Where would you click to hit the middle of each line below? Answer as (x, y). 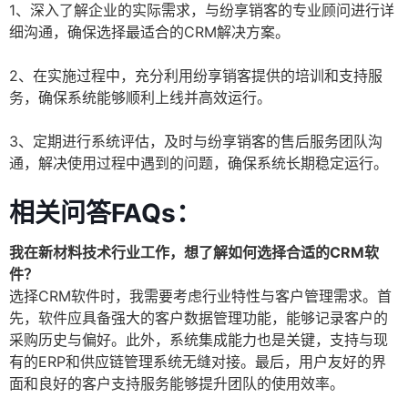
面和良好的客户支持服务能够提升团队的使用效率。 (177, 384)
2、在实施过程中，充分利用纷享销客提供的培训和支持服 (196, 76)
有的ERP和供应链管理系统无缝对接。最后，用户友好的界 (198, 362)
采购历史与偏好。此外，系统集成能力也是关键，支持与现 (199, 340)
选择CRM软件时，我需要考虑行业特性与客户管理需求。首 (200, 296)
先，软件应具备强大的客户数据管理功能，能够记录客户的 (199, 318)
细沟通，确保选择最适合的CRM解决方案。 (149, 32)
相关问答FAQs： (105, 214)
